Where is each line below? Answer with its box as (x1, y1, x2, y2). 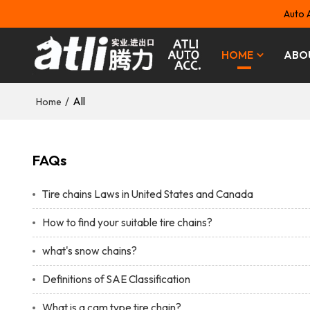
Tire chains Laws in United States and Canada (42, 187, 253, 201)
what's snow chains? (42, 244, 137, 257)
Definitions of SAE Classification (42, 272, 190, 286)
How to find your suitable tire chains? (42, 215, 212, 229)
